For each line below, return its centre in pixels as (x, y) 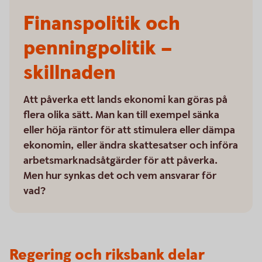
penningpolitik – (98, 49)
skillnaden (70, 73)
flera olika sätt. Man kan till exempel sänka (121, 115)
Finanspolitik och (102, 24)
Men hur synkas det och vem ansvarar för (120, 176)
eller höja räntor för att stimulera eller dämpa (129, 130)
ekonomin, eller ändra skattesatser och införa (131, 145)
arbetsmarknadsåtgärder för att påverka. (120, 161)
